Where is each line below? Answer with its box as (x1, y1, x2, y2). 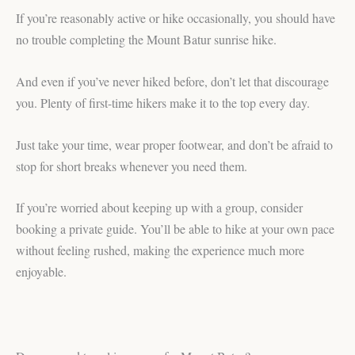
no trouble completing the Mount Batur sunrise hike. (16, 31, 277, 48)
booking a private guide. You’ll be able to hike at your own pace (16, 220, 334, 238)
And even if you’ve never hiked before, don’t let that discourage (16, 73, 329, 90)
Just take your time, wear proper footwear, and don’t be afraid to (16, 136, 333, 153)
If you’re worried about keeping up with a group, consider (16, 199, 303, 216)
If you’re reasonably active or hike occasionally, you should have (16, 10, 335, 27)
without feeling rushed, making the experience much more (16, 242, 304, 259)
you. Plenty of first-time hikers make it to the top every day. (16, 94, 310, 112)
